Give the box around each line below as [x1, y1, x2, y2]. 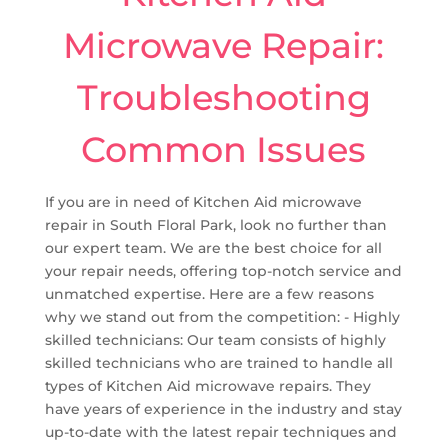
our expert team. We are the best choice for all [44, 238, 382, 257]
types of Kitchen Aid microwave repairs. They [44, 376, 371, 395]
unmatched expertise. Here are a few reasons [44, 284, 374, 303]
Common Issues [81, 127, 367, 171]
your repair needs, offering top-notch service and [44, 261, 402, 280]
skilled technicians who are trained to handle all [44, 353, 393, 372]
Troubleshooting [76, 75, 371, 119]
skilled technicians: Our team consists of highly [44, 330, 386, 349]
